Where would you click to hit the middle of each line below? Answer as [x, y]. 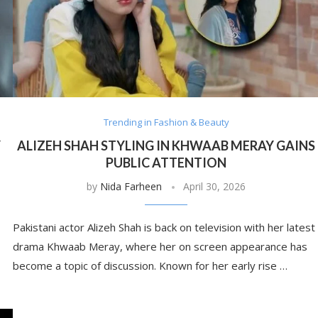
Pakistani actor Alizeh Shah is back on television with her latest [164, 227]
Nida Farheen [131, 187]
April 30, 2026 [215, 187]
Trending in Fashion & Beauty [166, 122]
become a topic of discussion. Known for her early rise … [150, 266]
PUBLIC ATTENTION [166, 163]
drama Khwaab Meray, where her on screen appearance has [160, 247]
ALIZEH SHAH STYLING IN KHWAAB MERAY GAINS [166, 146]
